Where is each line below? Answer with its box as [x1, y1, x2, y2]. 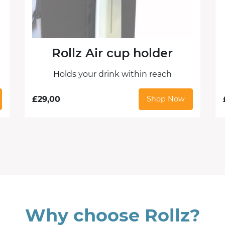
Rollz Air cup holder [52, 46, 173, 61]
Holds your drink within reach [53, 69, 172, 79]
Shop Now [146, 94, 185, 104]
